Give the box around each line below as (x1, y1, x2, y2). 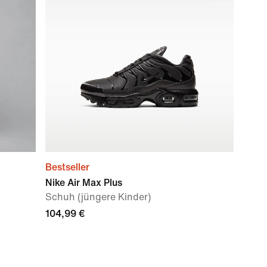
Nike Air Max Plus (45, 178, 122, 188)
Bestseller (45, 162, 89, 172)
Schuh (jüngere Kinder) (45, 192, 151, 202)
